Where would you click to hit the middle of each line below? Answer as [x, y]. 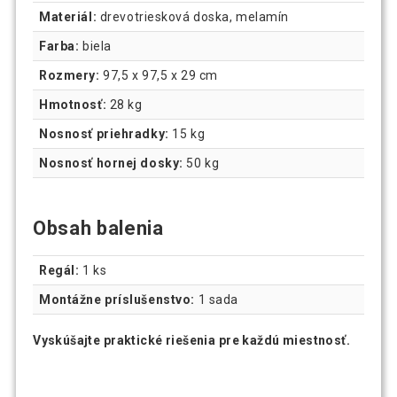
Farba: [59, 46]
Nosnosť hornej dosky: [111, 163]
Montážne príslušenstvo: [117, 299]
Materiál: [68, 17]
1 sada [216, 299]
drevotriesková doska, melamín [193, 17]
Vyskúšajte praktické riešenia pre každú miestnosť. [192, 340]
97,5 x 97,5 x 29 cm [159, 75]
